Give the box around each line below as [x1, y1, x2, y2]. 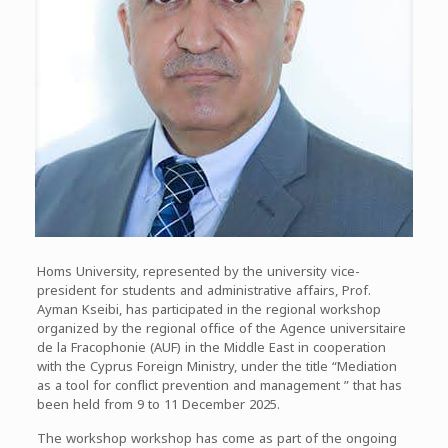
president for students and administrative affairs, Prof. [36, 278, 371, 303]
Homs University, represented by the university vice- [36, 259, 360, 284]
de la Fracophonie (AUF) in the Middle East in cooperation [36, 335, 386, 360]
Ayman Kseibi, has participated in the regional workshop [36, 297, 381, 322]
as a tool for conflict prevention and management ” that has [36, 373, 402, 398]
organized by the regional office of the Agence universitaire [36, 316, 406, 341]
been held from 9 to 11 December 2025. [36, 392, 280, 417]
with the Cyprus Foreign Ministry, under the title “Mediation [36, 354, 397, 379]
